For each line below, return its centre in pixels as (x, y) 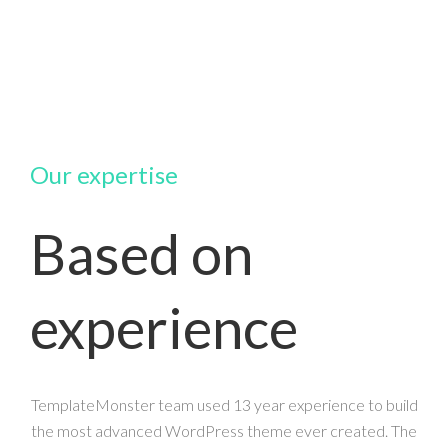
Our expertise (104, 174)
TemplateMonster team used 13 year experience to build (224, 405)
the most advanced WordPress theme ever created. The (224, 431)
